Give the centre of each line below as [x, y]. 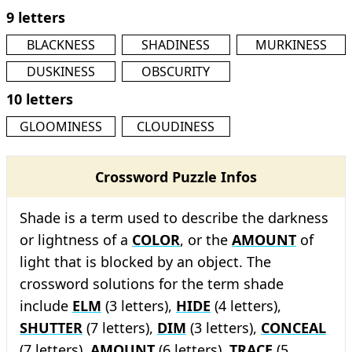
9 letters [36, 17]
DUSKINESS [60, 71]
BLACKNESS [60, 45]
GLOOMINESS [60, 126]
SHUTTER [51, 328]
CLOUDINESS [176, 126]
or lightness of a [76, 240]
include [46, 306]
